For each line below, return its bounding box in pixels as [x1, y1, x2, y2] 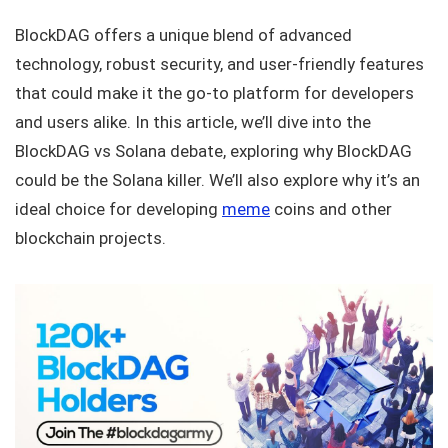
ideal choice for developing [15, 199, 222, 220]
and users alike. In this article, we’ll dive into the [15, 112, 371, 133]
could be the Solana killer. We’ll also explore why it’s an [15, 170, 420, 191]
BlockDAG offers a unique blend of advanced [15, 25, 352, 46]
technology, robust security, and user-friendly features [15, 54, 424, 75]
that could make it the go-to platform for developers [15, 83, 414, 104]
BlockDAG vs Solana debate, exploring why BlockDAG [15, 141, 412, 162]
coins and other [270, 199, 392, 220]
